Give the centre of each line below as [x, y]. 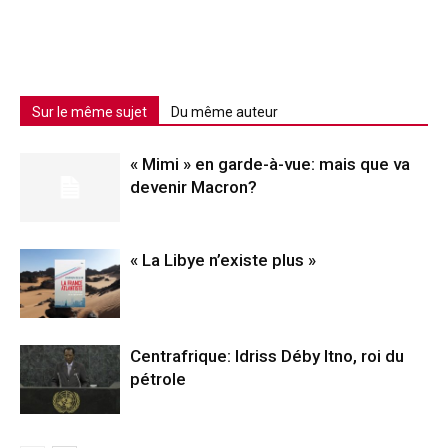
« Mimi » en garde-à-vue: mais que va [270, 164]
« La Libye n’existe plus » [223, 260]
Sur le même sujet [89, 112]
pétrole [158, 379]
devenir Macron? [193, 187]
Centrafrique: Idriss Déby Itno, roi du [267, 356]
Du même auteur [224, 112]
